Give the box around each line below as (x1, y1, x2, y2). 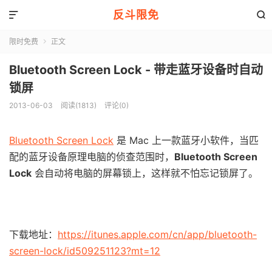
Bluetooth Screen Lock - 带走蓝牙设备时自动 (9, 63, 263, 77)
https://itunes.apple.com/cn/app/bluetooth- (58, 228, 257, 240)
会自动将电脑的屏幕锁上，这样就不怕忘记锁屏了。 (32, 167, 258, 179)
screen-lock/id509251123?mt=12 (9, 245, 160, 257)
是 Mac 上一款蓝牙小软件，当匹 (114, 134, 259, 146)
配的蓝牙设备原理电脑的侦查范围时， (9, 151, 174, 163)
